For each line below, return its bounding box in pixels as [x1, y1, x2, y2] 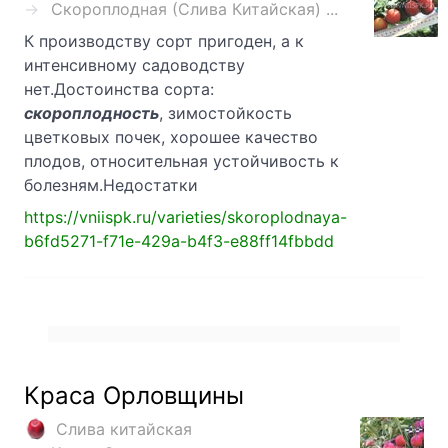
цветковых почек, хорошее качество [24, 127, 318, 148]
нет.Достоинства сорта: [24, 79, 214, 100]
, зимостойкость [159, 103, 292, 124]
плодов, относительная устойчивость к [24, 151, 339, 172]
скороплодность [24, 103, 159, 124]
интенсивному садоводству [24, 55, 245, 76]
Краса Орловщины [24, 381, 244, 411]
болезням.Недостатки [24, 175, 198, 196]
